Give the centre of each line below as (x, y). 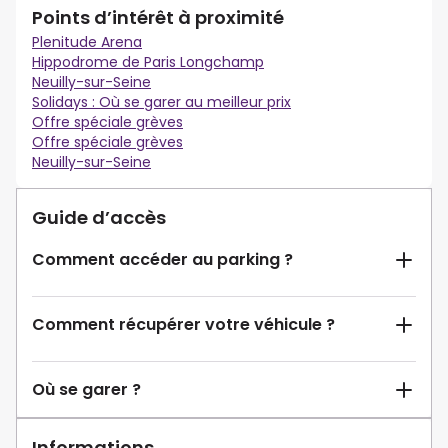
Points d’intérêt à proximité (158, 18)
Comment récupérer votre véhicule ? (183, 325)
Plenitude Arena (87, 42)
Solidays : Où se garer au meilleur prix (161, 102)
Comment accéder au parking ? (162, 260)
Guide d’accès (99, 218)
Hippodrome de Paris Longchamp (148, 62)
